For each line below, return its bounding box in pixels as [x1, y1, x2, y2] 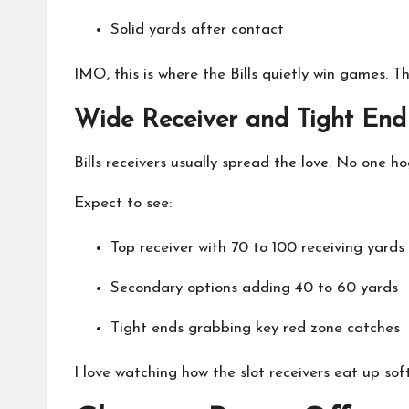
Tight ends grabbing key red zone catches [110, 320, 400, 336]
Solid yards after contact [110, 22, 284, 37]
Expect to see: [74, 195, 172, 211]
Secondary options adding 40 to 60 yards [110, 280, 398, 296]
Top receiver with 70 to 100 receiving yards [110, 240, 404, 256]
